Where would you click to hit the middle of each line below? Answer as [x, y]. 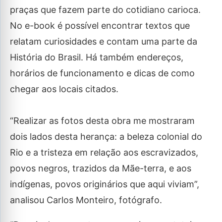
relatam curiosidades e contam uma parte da [104, 41]
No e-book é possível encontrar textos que [100, 26]
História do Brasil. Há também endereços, [97, 57]
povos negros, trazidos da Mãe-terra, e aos [101, 168]
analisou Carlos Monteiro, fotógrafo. [86, 200]
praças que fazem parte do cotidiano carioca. [105, 10]
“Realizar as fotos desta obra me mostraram [102, 121]
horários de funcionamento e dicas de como [102, 73]
